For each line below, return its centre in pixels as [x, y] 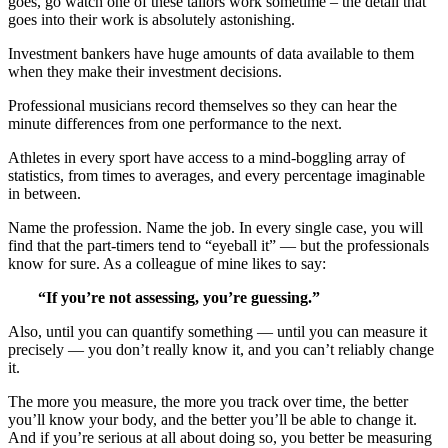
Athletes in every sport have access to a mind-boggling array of [206, 157]
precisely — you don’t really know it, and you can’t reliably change [221, 349]
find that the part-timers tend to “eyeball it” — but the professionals [218, 245]
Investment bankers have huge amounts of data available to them [211, 53]
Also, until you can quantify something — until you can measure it [217, 331]
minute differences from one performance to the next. [175, 123]
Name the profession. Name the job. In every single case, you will [215, 227]
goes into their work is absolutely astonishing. [151, 19]
